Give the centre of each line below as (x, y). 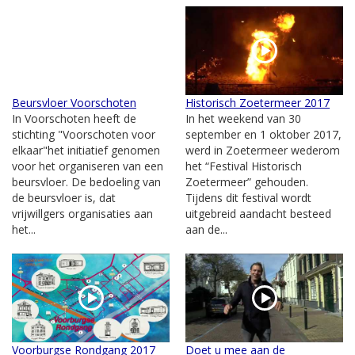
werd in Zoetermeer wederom (263, 150)
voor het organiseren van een (88, 166)
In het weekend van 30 (243, 118)
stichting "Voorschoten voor (84, 134)
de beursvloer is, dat (64, 197)
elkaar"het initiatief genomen (86, 150)
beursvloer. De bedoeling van (86, 181)
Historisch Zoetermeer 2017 (258, 102)
